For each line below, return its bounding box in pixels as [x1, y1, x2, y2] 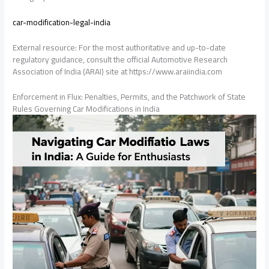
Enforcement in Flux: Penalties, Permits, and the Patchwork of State [13, 89, 246, 105]
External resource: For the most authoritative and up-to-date [13, 40, 226, 56]
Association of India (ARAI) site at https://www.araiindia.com [13, 64, 223, 80]
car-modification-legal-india [13, 14, 111, 31]
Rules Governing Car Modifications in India [13, 101, 160, 117]
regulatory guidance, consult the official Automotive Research [13, 52, 228, 68]
